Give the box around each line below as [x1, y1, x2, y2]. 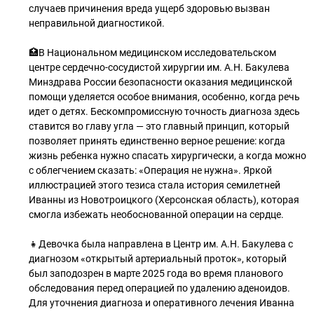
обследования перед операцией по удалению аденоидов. [29, 282, 290, 294]
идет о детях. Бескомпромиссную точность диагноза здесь [29, 106, 300, 117]
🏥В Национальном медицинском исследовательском [29, 47, 276, 58]
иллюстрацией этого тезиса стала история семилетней [29, 179, 280, 191]
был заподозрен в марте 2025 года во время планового [29, 268, 283, 279]
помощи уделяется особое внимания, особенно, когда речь [29, 91, 300, 102]
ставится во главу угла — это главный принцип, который [29, 121, 289, 132]
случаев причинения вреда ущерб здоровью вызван [29, 3, 270, 14]
